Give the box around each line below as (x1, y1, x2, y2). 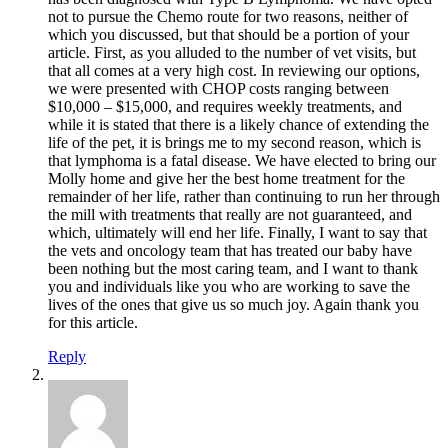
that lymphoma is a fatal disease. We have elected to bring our (48, 152, 436, 170)
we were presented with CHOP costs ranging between (48, 80, 389, 98)
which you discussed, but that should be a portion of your (48, 26, 409, 44)
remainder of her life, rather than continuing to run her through (48, 188, 440, 206)
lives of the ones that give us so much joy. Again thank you (48, 296, 419, 314)
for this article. (48, 314, 138, 332)
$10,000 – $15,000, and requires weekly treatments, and (48, 98, 402, 116)
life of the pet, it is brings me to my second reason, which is (48, 134, 421, 152)
